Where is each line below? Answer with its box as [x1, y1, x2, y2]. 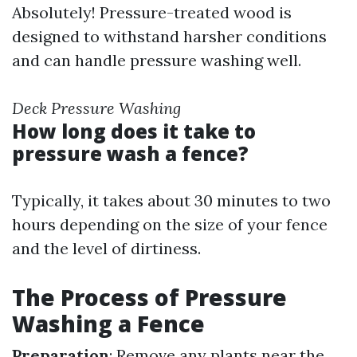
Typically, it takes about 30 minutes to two [12, 190, 331, 210]
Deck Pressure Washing [12, 98, 181, 118]
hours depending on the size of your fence [12, 214, 328, 234]
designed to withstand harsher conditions [12, 26, 327, 46]
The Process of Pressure [12, 282, 287, 312]
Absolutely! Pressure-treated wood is [12, 2, 292, 22]
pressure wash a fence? [12, 140, 249, 167]
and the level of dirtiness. [12, 238, 201, 258]
